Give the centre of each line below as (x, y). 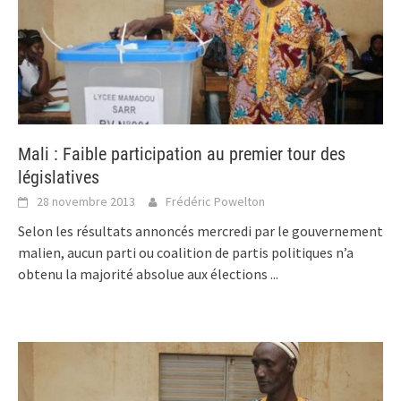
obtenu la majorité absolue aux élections (144, 274)
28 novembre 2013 (86, 202)
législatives (59, 178)
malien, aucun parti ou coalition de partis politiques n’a (186, 253)
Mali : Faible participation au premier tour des (182, 154)
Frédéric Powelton (215, 202)
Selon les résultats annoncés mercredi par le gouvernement (200, 231)
